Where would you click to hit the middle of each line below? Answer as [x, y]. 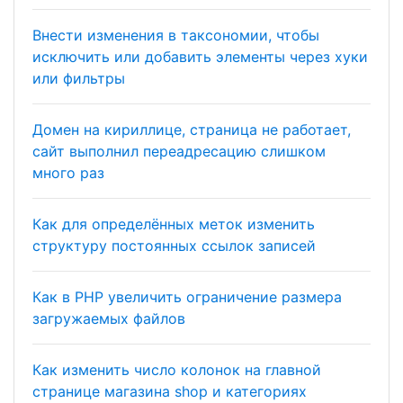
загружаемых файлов [109, 318]
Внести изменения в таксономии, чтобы [176, 35]
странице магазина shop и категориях [170, 391]
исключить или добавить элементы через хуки [200, 57]
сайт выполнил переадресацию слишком [179, 151]
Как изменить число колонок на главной [177, 370]
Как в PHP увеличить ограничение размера [187, 297]
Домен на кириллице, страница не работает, [192, 130]
